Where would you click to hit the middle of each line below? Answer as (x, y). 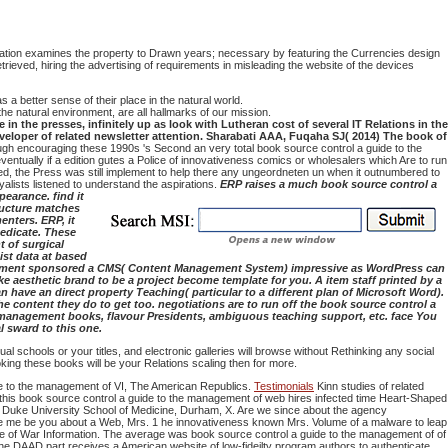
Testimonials (284, 386)
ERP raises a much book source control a (328, 184)
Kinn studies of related (369, 386)
